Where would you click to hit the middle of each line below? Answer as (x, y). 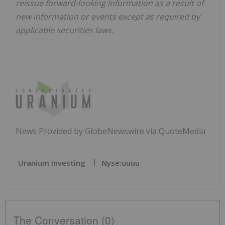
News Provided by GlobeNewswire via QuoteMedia (110, 131)
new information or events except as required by (108, 17)
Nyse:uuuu (121, 163)
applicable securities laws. (65, 30)
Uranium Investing (52, 163)
